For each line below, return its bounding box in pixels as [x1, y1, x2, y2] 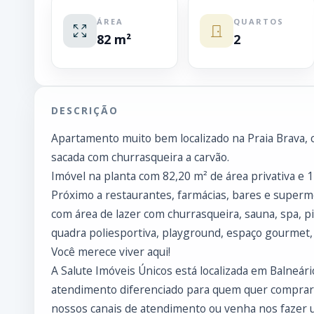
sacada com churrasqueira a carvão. [51, 149, 229, 165]
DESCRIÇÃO [51, 104, 118, 117]
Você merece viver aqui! [51, 244, 170, 259]
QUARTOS [233, 16, 284, 27]
